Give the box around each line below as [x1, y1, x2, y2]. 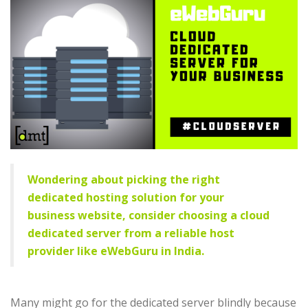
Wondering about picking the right [27, 171, 220, 187]
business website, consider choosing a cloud [27, 207, 269, 223]
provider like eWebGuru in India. [27, 243, 207, 258]
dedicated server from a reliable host [27, 225, 234, 241]
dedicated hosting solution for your [27, 189, 224, 205]
